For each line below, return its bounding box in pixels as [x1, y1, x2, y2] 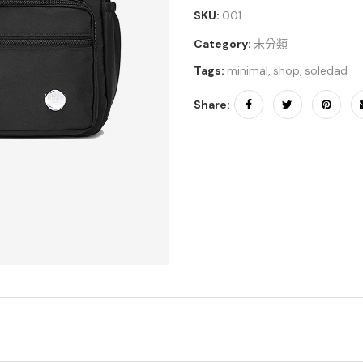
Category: [193, 36, 251, 51]
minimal [226, 63, 268, 78]
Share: [193, 97, 230, 112]
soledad [304, 63, 348, 78]
